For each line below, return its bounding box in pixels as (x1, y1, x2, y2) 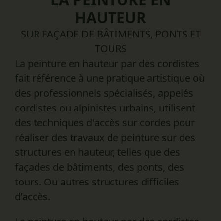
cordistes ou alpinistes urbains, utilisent (15, 101, 195, 114)
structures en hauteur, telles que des (15, 146, 180, 159)
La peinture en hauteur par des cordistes (15, 57, 199, 70)
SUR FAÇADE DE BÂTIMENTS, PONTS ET (20, 27, 201, 40)
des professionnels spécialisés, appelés (15, 86, 193, 100)
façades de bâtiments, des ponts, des (15, 160, 184, 174)
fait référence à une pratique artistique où (15, 72, 205, 85)
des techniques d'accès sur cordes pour (15, 116, 195, 129)
